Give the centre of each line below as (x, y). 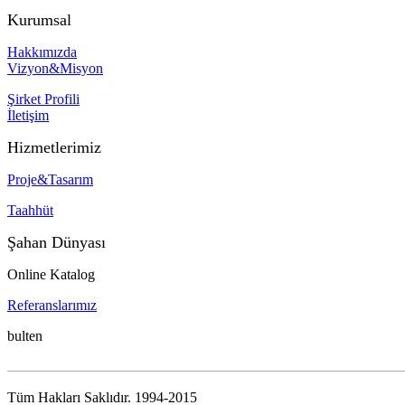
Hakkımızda (42, 52)
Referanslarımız (52, 305)
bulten (25, 335)
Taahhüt (30, 210)
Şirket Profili (43, 99)
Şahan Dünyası (57, 242)
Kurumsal (39, 19)
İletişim (28, 115)
